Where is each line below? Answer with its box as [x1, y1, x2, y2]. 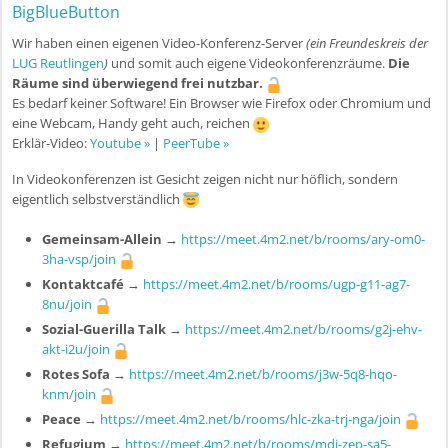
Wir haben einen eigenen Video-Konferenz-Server [12, 34, 306, 53]
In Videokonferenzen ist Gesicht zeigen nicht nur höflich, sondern [12, 169, 398, 188]
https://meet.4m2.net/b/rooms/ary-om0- [181, 230, 425, 249]
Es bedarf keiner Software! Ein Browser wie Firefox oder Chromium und [12, 94, 431, 113]
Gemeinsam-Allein [42, 230, 162, 249]
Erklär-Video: [12, 134, 90, 153]
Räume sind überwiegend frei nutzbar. [12, 74, 263, 93]
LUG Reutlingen [12, 54, 104, 73]
